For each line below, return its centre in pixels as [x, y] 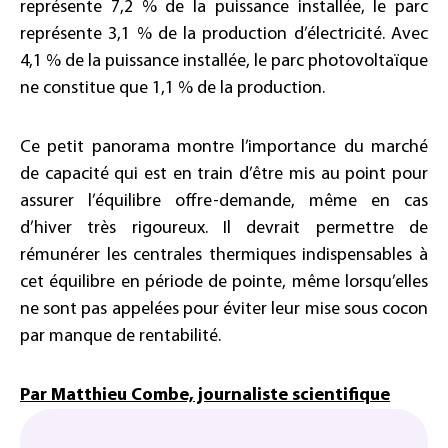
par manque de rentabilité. [120, 336]
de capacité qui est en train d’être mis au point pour [224, 174]
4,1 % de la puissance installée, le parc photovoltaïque [224, 61]
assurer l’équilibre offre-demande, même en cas [224, 201]
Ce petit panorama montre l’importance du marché [224, 147]
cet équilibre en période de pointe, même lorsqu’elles [224, 282]
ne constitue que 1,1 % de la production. [172, 88]
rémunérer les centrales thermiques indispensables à [224, 255]
